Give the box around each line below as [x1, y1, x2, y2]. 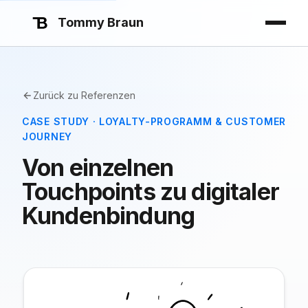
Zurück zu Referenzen [33, 89, 135, 101]
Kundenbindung [22, 201, 195, 230]
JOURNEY [22, 131, 72, 142]
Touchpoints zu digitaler [22, 177, 279, 206]
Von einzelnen [22, 153, 174, 181]
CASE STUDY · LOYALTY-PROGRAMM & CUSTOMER [22, 115, 287, 127]
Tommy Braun [58, 15, 144, 30]
